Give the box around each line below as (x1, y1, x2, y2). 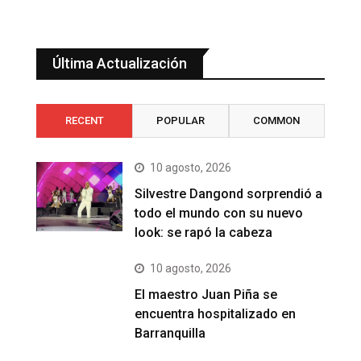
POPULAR (156, 114, 205, 127)
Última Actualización (52, 54, 187, 72)
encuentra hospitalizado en (135, 305, 297, 322)
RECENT (64, 114, 104, 127)
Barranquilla (135, 325, 206, 341)
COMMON (253, 114, 301, 127)
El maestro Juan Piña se (135, 286, 278, 302)
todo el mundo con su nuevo (135, 205, 304, 221)
